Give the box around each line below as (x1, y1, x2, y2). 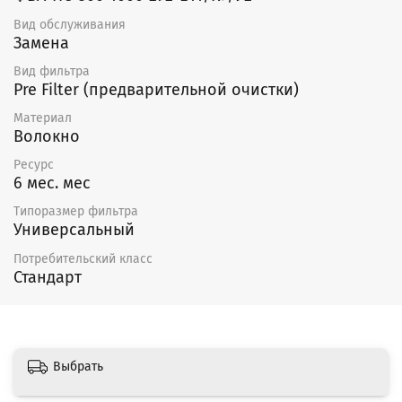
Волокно (13, 126, 80, 146)
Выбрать (53, 359, 103, 375)
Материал (13, 109, 72, 126)
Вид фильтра (13, 63, 90, 79)
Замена (13, 32, 69, 53)
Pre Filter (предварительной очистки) (13, 79, 299, 100)
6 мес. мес (13, 173, 91, 194)
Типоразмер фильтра (13, 204, 138, 220)
